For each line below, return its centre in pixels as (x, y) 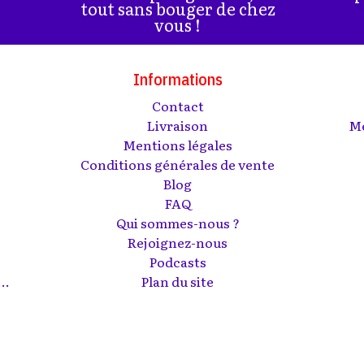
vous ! (178, 24)
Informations (178, 79)
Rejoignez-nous (178, 242)
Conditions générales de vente (178, 164)
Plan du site (178, 281)
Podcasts (178, 261)
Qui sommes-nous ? (178, 222)
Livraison (178, 125)
